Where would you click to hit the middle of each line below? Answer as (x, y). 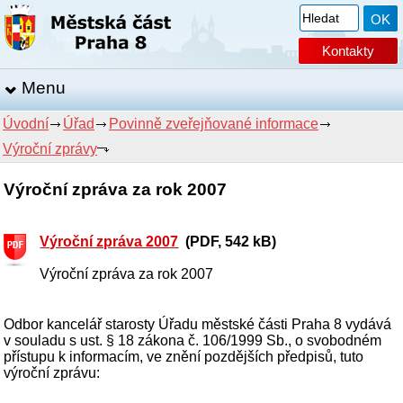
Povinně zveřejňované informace (214, 124)
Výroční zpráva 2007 (109, 242)
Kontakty (348, 51)
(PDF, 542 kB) (228, 242)
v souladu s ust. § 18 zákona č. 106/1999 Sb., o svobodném (193, 341)
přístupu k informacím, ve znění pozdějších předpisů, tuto (184, 357)
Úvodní (26, 124)
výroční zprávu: (52, 373)
